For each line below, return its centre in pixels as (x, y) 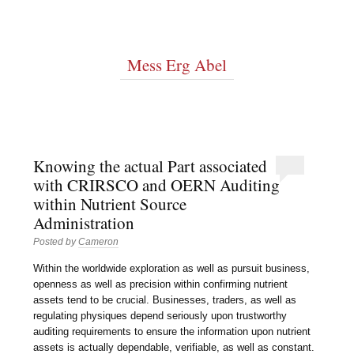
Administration (84, 223)
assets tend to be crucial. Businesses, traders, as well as (165, 299)
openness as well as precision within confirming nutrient (161, 284)
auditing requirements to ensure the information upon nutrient (172, 331)
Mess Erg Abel (177, 65)
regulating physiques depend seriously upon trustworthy (160, 315)
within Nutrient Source (110, 204)
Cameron (99, 242)
